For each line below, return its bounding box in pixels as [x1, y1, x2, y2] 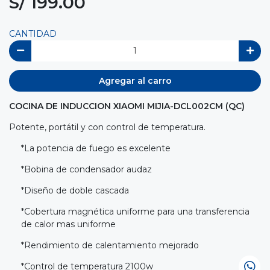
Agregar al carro [98, 75, 172, 86]
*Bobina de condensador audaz [21, 163, 152, 175]
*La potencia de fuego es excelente [21, 142, 171, 154]
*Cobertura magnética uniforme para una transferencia [21, 206, 250, 217]
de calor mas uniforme [21, 218, 116, 230]
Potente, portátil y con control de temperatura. [9, 121, 206, 133]
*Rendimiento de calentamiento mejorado [21, 239, 201, 251]
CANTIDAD [9, 28, 57, 39]
